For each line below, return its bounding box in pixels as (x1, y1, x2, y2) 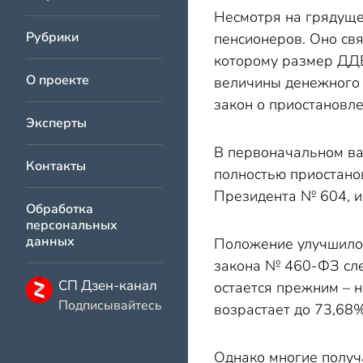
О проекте (26, 71, 89, 89)
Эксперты (26, 114, 87, 132)
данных (26, 233, 75, 250)
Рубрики (26, 28, 79, 46)
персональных (26, 216, 117, 234)
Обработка (26, 200, 93, 218)
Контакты (26, 157, 86, 175)
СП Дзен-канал (58, 276, 157, 295)
